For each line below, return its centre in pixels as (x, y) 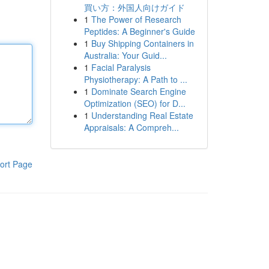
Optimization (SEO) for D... (134, 103)
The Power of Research (136, 19)
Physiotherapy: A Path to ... (135, 79)
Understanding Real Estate (142, 115)
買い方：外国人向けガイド (134, 7)
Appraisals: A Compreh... (131, 127)
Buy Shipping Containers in (142, 43)
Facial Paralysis (121, 67)
